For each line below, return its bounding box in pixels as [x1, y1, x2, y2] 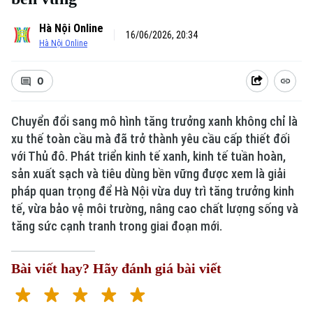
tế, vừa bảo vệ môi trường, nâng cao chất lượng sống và [11, 201, 298, 216]
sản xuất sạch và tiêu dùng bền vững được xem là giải [11, 166, 286, 181]
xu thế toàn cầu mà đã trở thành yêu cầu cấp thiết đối [11, 131, 290, 146]
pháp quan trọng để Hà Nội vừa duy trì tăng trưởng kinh [11, 184, 294, 198]
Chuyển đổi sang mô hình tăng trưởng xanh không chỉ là [11, 114, 298, 129]
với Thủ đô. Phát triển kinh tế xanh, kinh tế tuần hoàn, [11, 149, 286, 163]
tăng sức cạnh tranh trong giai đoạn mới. [11, 219, 222, 233]
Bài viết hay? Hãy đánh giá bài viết [11, 261, 221, 276]
